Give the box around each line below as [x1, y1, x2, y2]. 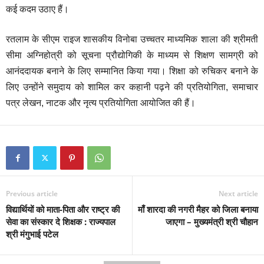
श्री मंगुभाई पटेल [6, 227, 58, 240]
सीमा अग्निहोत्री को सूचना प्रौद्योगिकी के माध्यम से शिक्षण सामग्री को [6, 49, 258, 60]
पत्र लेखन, [6, 97, 46, 108]
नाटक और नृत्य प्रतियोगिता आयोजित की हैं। [46, 97, 196, 108]
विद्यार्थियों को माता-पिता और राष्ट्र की [6, 203, 120, 215]
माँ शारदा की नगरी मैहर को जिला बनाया [138, 203, 258, 215]
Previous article [6, 188, 58, 199]
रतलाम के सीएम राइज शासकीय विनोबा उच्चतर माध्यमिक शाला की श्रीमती [6, 34, 258, 44]
